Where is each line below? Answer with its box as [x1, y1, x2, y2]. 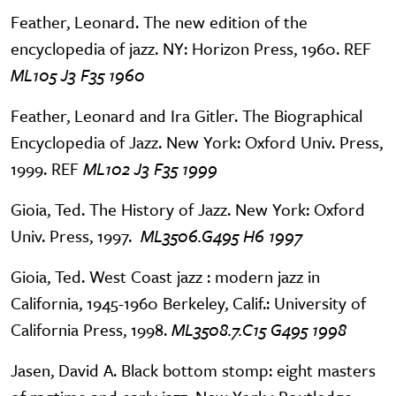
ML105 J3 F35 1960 [11, 63, 145, 88]
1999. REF [11, 156, 83, 181]
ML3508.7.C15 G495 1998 [171, 317, 346, 342]
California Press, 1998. [11, 317, 171, 342]
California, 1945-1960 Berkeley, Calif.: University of [11, 291, 366, 316]
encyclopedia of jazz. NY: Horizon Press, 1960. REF [11, 36, 371, 61]
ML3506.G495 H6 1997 [141, 224, 302, 248]
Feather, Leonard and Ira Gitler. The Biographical [11, 103, 362, 128]
